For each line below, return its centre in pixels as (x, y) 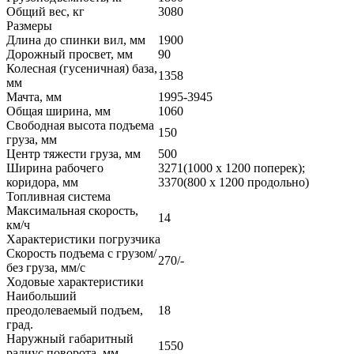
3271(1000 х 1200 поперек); (232, 168)
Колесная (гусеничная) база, (82, 69)
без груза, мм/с (46, 268)
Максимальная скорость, (72, 211)
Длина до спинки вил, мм (76, 40)
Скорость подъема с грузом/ (81, 254)
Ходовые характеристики (75, 282)
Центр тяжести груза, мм (73, 154)
